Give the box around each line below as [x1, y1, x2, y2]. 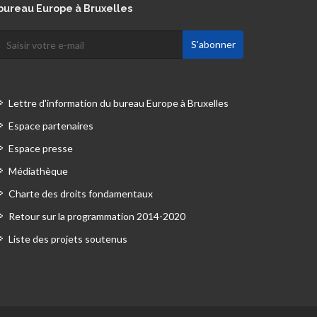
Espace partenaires [8, 120, 93, 132]
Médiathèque [8, 165, 68, 177]
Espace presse [8, 142, 73, 154]
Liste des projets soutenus [8, 233, 127, 245]
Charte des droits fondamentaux [8, 188, 153, 200]
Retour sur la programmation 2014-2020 [8, 210, 185, 222]
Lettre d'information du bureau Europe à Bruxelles [8, 97, 229, 109]
